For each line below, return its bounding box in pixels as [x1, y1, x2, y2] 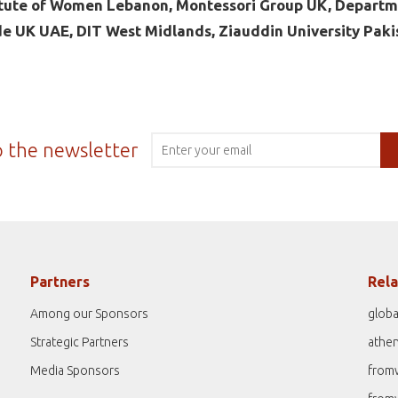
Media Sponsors [30, 362, 120, 378]
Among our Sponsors [30, 306, 148, 321]
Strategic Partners [30, 334, 129, 349]
